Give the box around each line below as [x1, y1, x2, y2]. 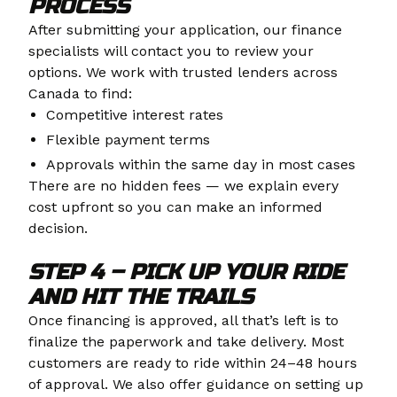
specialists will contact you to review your [28, 43, 314, 60]
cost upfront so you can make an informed [28, 198, 323, 216]
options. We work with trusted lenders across [28, 64, 338, 82]
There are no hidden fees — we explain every [28, 177, 339, 195]
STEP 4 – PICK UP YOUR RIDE [28, 260, 344, 286]
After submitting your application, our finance [28, 21, 342, 39]
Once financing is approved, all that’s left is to [28, 312, 339, 330]
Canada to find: [28, 85, 132, 103]
